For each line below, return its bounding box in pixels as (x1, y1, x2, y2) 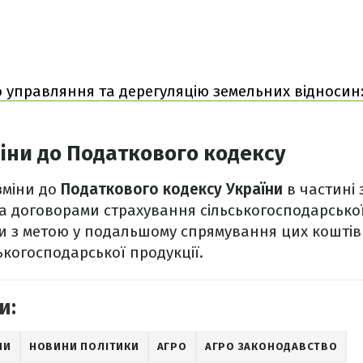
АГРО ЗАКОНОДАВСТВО (204, 340, 338, 352)
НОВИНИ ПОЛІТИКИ (28, 340, 139, 352)
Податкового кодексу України (61, 180, 283, 199)
